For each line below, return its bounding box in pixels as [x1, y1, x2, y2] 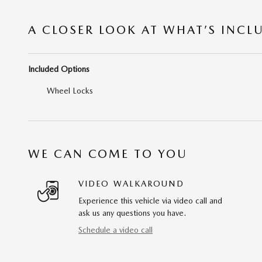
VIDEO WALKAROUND [78, 178, 184, 188]
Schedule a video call [78, 225, 153, 235]
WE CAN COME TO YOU [28, 146, 188, 161]
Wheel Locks [47, 85, 93, 95]
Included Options [28, 64, 89, 74]
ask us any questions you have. [78, 208, 186, 218]
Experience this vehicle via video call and [78, 195, 222, 205]
